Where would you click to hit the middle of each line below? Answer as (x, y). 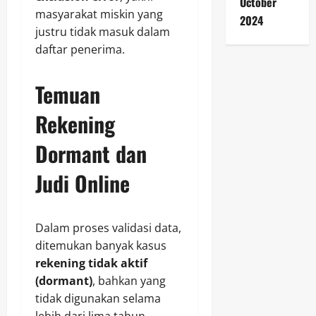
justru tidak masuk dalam (103, 32)
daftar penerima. (80, 50)
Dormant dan (91, 154)
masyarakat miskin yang (99, 14)
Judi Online (83, 183)
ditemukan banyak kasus (101, 246)
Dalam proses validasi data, (108, 228)
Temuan (68, 95)
